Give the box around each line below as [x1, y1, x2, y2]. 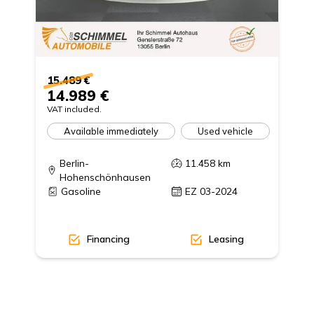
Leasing [209, 233, 245, 246]
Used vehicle [197, 125, 253, 137]
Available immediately [63, 125, 158, 137]
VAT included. [46, 104, 102, 115]
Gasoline [60, 185, 101, 198]
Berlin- [60, 157, 90, 170]
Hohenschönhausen [60, 171, 151, 184]
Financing [86, 233, 130, 246]
